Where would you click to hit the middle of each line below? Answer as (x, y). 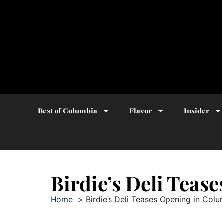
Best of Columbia (67, 111)
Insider (196, 111)
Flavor (140, 111)
